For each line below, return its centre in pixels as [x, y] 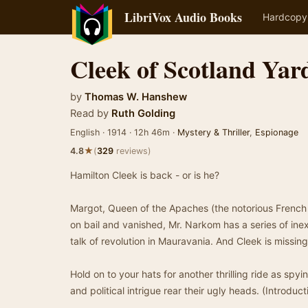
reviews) [132, 151]
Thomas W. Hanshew [136, 97]
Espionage [277, 132]
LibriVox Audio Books [183, 17]
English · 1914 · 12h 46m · [124, 132]
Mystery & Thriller [213, 132]
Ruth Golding [143, 113]
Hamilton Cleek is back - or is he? [145, 175]
